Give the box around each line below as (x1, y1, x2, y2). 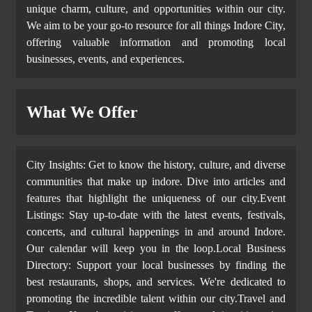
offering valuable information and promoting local (26, 36, 286, 49)
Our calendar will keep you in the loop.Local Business (26, 242, 286, 255)
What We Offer (26, 103, 138, 122)
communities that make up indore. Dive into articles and (26, 175, 286, 188)
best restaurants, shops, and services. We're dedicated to (26, 276, 286, 288)
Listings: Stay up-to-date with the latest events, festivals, (26, 209, 286, 221)
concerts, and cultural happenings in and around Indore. (26, 226, 286, 238)
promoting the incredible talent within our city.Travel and (26, 292, 286, 305)
